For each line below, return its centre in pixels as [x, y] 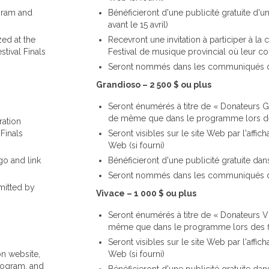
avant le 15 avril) [138, 24]
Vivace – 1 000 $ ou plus [146, 193]
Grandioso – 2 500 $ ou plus [154, 84]
